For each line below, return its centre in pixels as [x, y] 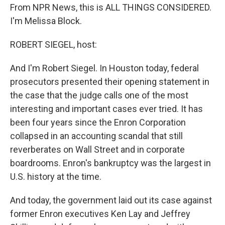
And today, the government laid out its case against [111, 200]
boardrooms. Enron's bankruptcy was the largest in [110, 163]
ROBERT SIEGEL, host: [53, 44]
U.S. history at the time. [56, 177]
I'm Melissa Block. [46, 21]
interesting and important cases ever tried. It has [106, 109]
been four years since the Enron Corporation [98, 122]
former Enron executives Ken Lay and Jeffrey [100, 214]
